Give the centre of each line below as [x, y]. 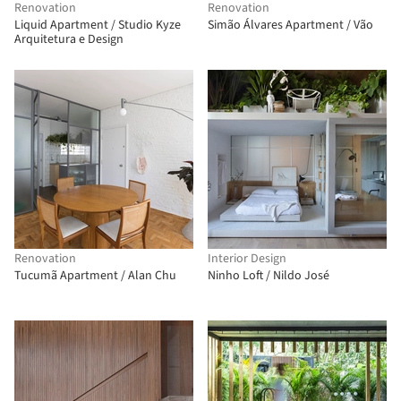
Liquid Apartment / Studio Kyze [98, 25]
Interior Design [247, 259]
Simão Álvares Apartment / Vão [290, 25]
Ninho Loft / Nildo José [269, 276]
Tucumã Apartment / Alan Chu [95, 276]
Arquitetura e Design [69, 39]
